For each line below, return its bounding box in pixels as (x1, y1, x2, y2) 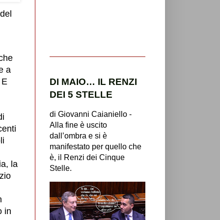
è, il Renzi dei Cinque (50, 153, 125, 162)
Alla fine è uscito (50, 120, 107, 129)
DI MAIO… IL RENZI (50, 76, 137, 87)
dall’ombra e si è (50, 131, 107, 140)
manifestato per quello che (50, 142, 141, 151)
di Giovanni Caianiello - (50, 110, 132, 118)
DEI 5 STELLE (50, 89, 112, 100)
